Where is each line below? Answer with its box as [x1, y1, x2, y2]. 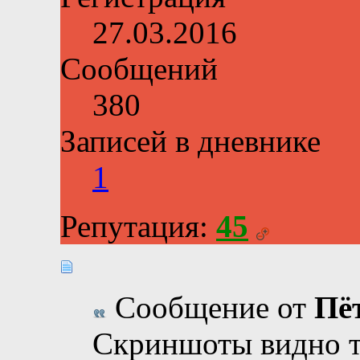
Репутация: [60, 208, 216, 243]
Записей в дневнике [60, 123, 321, 158]
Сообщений [60, 51, 218, 86]
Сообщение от [107, 289, 314, 325]
